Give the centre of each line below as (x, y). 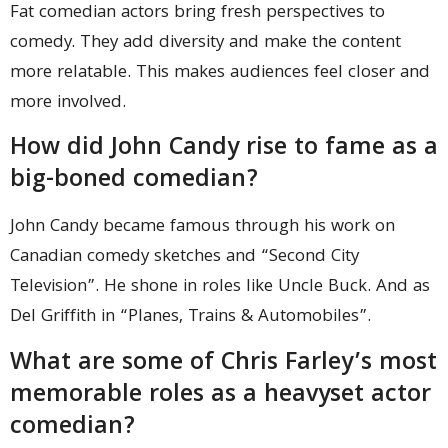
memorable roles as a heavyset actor (220, 395)
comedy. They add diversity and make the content (205, 43)
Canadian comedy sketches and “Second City (184, 258)
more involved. (68, 103)
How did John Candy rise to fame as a (224, 149)
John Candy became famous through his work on (202, 228)
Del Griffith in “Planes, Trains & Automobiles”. (190, 318)
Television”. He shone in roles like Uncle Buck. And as (220, 288)
